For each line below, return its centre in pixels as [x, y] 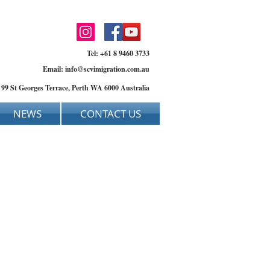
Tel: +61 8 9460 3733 [118, 53]
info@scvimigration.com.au [107, 69]
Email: [54, 69]
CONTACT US [111, 114]
